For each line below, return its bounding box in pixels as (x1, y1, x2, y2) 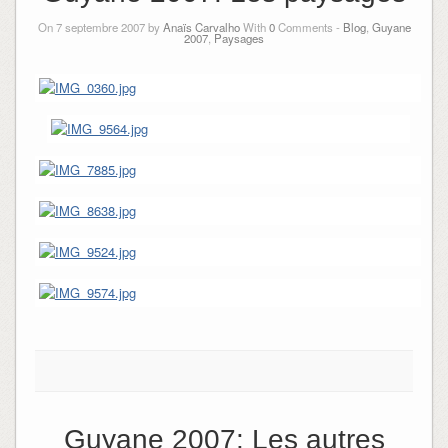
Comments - (274, 18, 343, 35)
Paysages (214, 29, 264, 46)
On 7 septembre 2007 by (37, 18, 163, 35)
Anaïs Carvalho (162, 18, 240, 35)
